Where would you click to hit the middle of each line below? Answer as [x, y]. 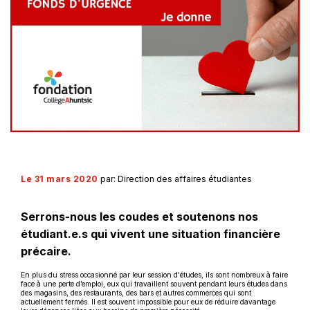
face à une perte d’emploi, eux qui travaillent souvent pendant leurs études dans [154, 284]
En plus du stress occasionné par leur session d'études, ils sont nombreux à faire [154, 275]
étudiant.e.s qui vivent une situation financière [151, 234]
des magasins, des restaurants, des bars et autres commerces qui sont [136, 293]
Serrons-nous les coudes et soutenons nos [139, 217]
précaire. [46, 252]
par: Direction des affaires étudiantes [176, 179]
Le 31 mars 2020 [60, 179]
